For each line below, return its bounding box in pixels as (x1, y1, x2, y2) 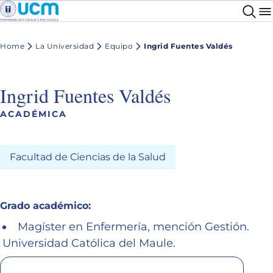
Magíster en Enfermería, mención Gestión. (18, 219, 249, 233)
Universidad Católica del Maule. (2, 236, 175, 250)
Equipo (105, 41, 133, 51)
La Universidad (35, 41, 94, 51)
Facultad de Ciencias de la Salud (10, 151, 166, 163)
